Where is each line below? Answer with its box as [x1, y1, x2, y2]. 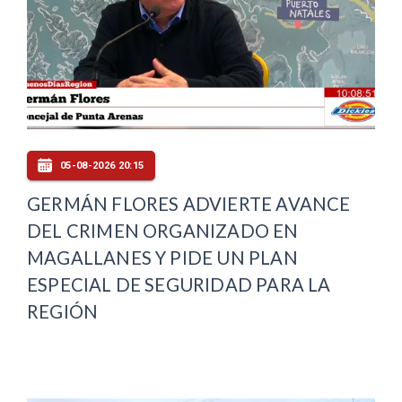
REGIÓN [27, 301, 99, 323]
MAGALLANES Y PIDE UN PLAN [27, 247, 298, 269]
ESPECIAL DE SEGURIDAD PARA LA [27, 274, 331, 296]
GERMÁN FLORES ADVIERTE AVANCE [27, 193, 351, 215]
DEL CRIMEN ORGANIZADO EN [27, 220, 299, 242]
